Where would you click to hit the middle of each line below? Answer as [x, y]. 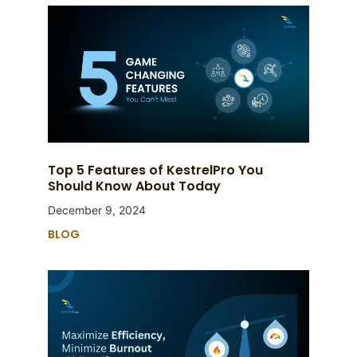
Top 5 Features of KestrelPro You [155, 171]
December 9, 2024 [96, 210]
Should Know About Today [139, 186]
